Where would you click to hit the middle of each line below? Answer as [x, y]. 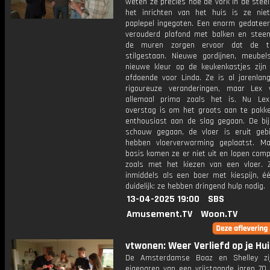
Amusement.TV [159, 214]
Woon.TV [219, 214]
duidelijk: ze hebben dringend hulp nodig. [195, 186]
